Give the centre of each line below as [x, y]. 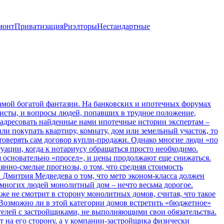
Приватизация [39, 26]
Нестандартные [123, 26]
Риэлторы [80, 26]
